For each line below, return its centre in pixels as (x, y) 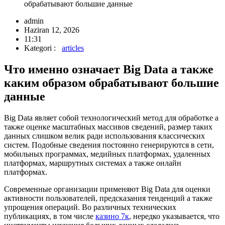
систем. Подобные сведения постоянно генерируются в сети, (109, 145)
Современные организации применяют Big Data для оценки (107, 189)
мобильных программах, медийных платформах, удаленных (107, 154)
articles (73, 48)
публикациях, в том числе (50, 216)
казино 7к (112, 216)
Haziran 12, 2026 (52, 30)
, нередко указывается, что (174, 216)
